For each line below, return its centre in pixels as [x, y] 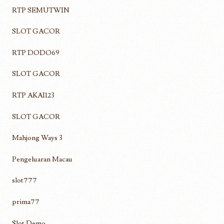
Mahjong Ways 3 [37, 138]
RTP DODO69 [36, 52]
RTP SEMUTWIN [41, 10]
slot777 [24, 180]
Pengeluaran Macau [42, 159]
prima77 [26, 201]
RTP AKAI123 [33, 95]
